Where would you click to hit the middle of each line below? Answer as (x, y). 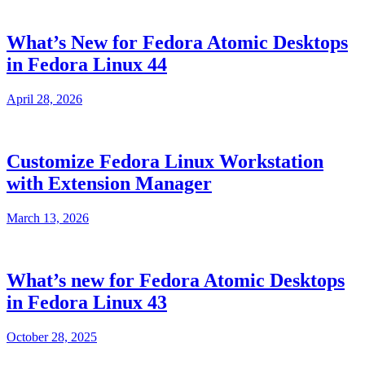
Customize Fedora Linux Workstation (165, 162)
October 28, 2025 (52, 336)
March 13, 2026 (48, 218)
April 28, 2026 (44, 99)
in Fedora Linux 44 (87, 65)
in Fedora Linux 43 (87, 302)
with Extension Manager (109, 184)
